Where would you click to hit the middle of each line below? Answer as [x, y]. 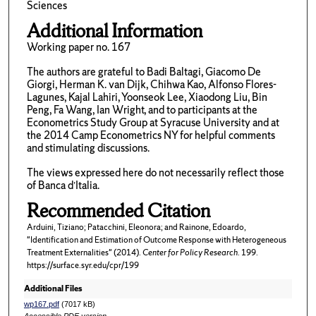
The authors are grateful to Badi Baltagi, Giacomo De [144, 72]
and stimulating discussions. [88, 148]
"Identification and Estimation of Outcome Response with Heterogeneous [156, 240]
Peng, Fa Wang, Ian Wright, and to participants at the [142, 110]
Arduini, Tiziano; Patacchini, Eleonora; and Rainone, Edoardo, [136, 227]
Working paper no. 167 [78, 47]
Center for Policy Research [190, 253]
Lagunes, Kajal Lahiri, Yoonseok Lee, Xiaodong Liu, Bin [147, 97]
